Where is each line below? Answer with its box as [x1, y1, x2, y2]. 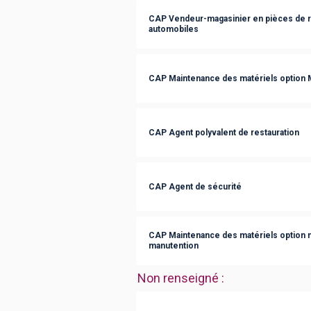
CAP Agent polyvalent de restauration [149, 127, 299, 137]
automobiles [149, 24, 199, 34]
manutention [149, 241, 199, 251]
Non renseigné [137, 271, 219, 285]
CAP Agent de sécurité [149, 181, 242, 192]
